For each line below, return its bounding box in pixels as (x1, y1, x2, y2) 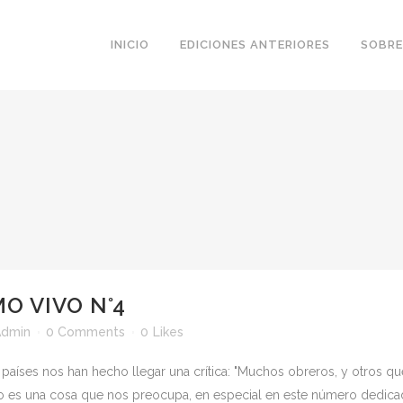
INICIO (111, 38, 149, 51)
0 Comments (46, 325, 125, 339)
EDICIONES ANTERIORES (180, 38, 330, 51)
